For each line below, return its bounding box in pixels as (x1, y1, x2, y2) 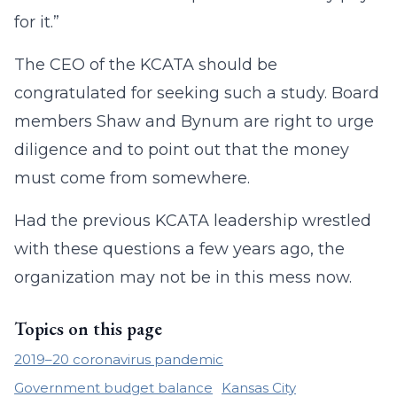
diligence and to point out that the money (14, 140, 349, 160)
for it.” (14, 12, 59, 32)
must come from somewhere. (14, 168, 250, 188)
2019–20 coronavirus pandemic (14, 351, 223, 368)
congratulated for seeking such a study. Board (14, 83, 379, 103)
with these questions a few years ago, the (14, 239, 345, 259)
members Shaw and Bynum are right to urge (14, 112, 374, 131)
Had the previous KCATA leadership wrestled (14, 211, 371, 230)
